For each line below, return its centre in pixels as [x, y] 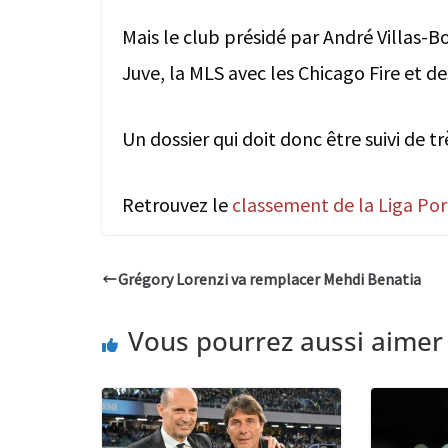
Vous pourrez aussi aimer [285, 341]
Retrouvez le [177, 205]
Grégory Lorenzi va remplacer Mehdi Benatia [269, 279]
